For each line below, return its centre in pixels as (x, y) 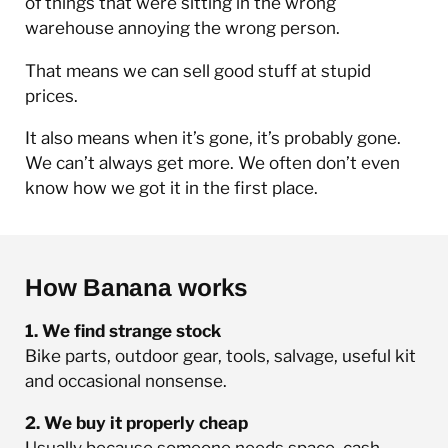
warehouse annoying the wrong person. (182, 28)
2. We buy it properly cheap (136, 422)
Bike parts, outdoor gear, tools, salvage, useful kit (220, 355)
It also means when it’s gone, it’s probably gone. (213, 137)
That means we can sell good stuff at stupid (198, 70)
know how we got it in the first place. (171, 187)
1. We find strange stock (123, 330)
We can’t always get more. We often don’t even (212, 162)
